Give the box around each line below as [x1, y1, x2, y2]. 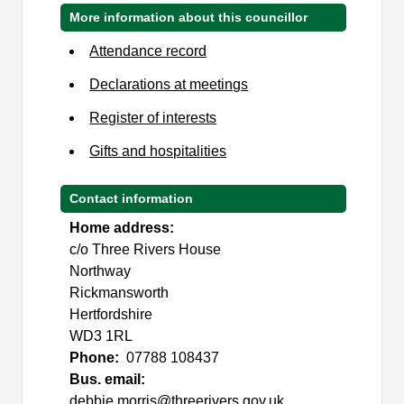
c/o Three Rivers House [69, 241, 222, 257]
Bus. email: [69, 371, 150, 387]
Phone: [69, 349, 124, 365]
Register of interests [89, 109, 217, 125]
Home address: [69, 219, 179, 235]
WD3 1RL [69, 327, 133, 344]
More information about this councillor [69, 9, 308, 24]
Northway [69, 262, 132, 279]
